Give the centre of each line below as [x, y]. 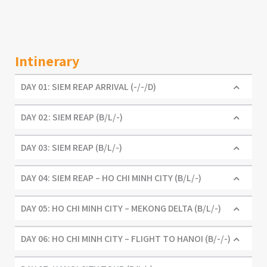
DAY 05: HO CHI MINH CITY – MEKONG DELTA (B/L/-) [121, 209]
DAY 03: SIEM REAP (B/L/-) [72, 148]
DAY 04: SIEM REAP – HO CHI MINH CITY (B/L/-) [111, 178]
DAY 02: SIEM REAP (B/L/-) [72, 117]
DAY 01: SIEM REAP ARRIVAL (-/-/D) [89, 87]
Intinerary [47, 61]
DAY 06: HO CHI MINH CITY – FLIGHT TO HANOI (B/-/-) [126, 239]
